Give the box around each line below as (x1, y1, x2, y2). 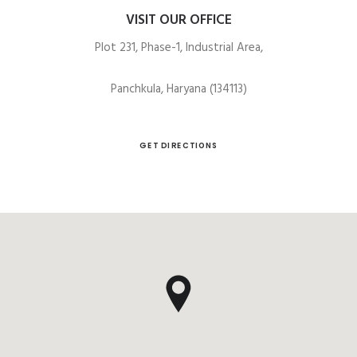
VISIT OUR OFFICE (125, 10, 232, 31)
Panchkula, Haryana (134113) (110, 80, 247, 99)
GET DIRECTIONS (139, 139, 218, 151)
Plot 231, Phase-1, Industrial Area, (94, 38, 263, 57)
